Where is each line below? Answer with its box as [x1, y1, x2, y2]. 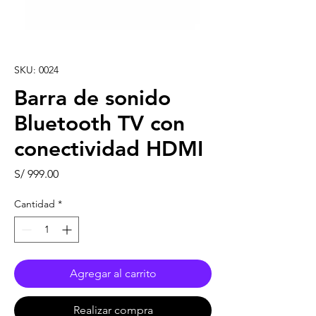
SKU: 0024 [14, 63, 59, 77]
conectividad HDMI [14, 136, 203, 162]
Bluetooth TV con [14, 111, 185, 137]
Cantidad [14, 197, 55, 211]
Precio [58, 166, 90, 181]
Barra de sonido [14, 85, 171, 111]
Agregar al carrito [69, 267, 157, 281]
